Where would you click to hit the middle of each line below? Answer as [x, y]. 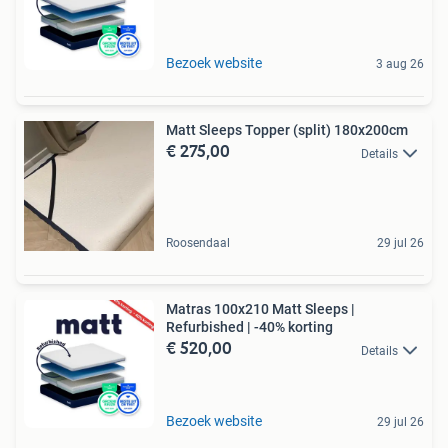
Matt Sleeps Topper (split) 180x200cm [287, 130]
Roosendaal [198, 243]
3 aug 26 [400, 64]
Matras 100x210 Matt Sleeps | [260, 309]
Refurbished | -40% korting [249, 327]
